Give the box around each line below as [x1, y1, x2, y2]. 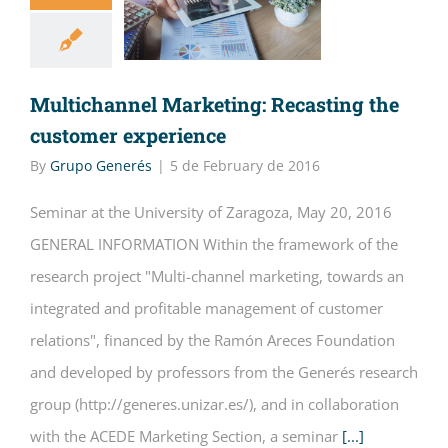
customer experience [30, 122, 226, 148]
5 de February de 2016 [170, 156, 320, 175]
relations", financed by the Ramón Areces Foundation [30, 330, 395, 350]
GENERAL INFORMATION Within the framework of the [30, 234, 398, 254]
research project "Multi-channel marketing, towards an [30, 266, 404, 286]
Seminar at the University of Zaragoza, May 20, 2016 [30, 202, 392, 222]
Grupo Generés [50, 156, 152, 175]
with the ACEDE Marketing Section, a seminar [30, 426, 338, 446]
